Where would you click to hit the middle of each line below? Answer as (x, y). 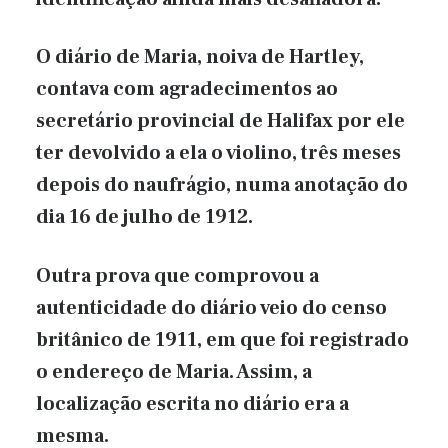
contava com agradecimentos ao (187, 89)
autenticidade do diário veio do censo (211, 307)
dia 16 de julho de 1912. (144, 217)
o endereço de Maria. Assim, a (174, 371)
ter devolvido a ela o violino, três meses (218, 153)
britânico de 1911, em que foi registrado (222, 339)
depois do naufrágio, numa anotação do (222, 185)
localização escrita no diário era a (192, 403)
